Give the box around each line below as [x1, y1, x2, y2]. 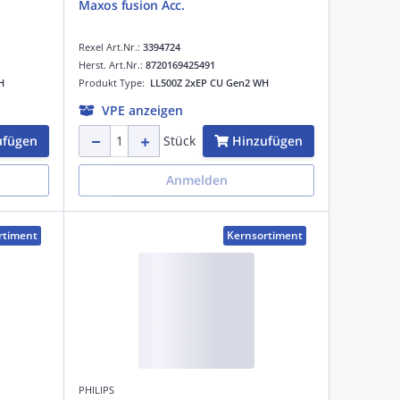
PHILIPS [79, 382, 114, 396]
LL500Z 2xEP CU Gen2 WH [150, 75, 269, 89]
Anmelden [165, 171, 228, 188]
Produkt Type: [79, 75, 150, 89]
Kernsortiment [227, 227, 303, 243]
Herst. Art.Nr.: [79, 57, 146, 71]
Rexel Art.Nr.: [79, 39, 143, 54]
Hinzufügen [232, 131, 303, 149]
